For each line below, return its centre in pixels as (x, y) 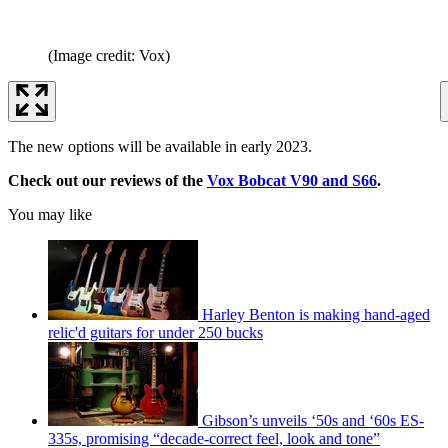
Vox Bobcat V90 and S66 (292, 181)
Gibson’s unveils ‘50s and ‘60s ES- (313, 421)
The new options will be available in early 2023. (160, 147)
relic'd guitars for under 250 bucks (155, 333)
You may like (50, 215)
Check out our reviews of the (107, 181)
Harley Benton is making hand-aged (316, 315)
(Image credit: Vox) (109, 56)
